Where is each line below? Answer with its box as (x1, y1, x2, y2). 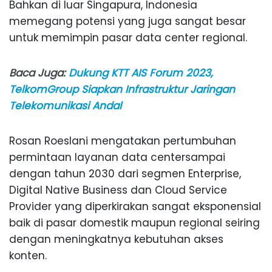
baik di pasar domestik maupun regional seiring (9, 216, 260, 231)
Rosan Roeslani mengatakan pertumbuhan (9, 134, 236, 149)
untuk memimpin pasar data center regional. (9, 30, 247, 46)
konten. (9, 248, 47, 263)
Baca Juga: (9, 66, 69, 81)
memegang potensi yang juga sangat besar (9, 14, 246, 29)
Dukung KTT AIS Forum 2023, (69, 66, 212, 81)
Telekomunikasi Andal (9, 98, 121, 114)
